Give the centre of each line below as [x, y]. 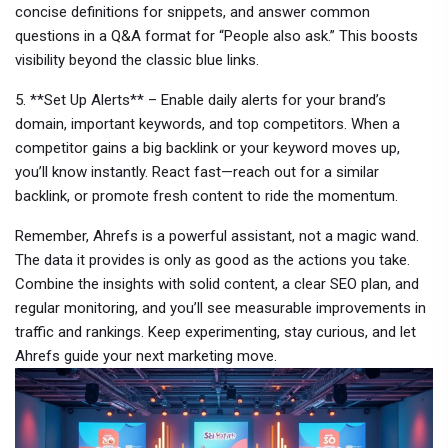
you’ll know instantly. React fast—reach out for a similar [197, 172]
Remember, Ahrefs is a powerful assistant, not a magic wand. [217, 236]
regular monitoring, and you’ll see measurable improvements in [220, 308]
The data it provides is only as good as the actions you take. [212, 260]
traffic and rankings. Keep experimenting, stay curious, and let [215, 332]
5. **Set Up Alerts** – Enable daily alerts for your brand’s [200, 100]
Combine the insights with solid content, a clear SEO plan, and [217, 284]
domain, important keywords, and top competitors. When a [207, 124]
